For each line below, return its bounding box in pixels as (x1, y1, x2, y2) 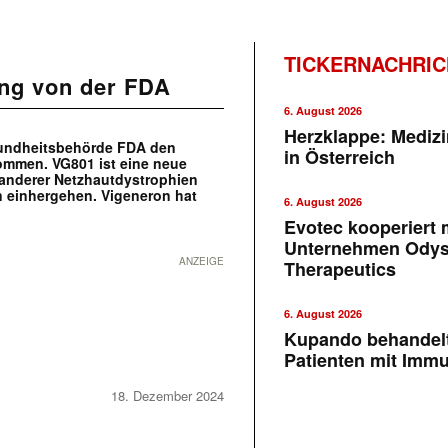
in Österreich (284, 144, 396, 170)
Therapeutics (284, 256, 397, 282)
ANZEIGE (179, 254, 225, 268)
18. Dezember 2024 (111, 386, 224, 406)
